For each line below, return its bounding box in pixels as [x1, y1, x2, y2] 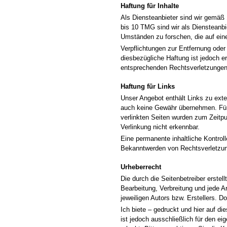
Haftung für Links [121, 83, 175, 90]
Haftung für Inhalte [121, 2, 179, 10]
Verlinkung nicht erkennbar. [121, 123, 200, 131]
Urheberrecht [121, 163, 161, 171]
